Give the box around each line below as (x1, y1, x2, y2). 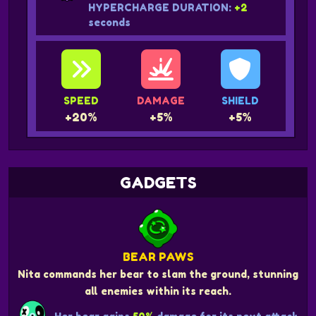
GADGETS (119, 174, 197, 193)
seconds (88, 16, 131, 29)
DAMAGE (137, 95, 185, 107)
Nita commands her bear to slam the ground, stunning (18, 268, 298, 281)
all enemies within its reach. (85, 285, 231, 298)
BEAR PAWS (122, 250, 194, 265)
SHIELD (221, 95, 260, 107)
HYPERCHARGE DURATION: (88, 1, 235, 14)
